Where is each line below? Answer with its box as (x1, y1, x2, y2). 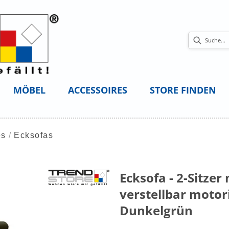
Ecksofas (14, 131, 53, 140)
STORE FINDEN (149, 84, 216, 97)
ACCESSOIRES (67, 84, 127, 97)
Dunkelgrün (120, 202, 193, 219)
